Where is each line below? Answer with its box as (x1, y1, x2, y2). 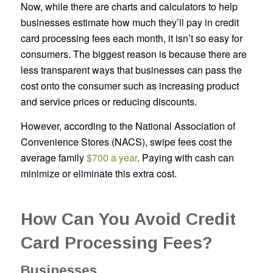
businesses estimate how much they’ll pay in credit (20, 15, 239, 30)
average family (20, 150, 87, 165)
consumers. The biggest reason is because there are (20, 47, 247, 62)
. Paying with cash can (136, 150, 234, 165)
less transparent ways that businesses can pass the (20, 63, 242, 77)
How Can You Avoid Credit (20, 209, 236, 229)
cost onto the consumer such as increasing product (20, 79, 239, 93)
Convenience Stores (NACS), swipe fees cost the (20, 134, 232, 149)
